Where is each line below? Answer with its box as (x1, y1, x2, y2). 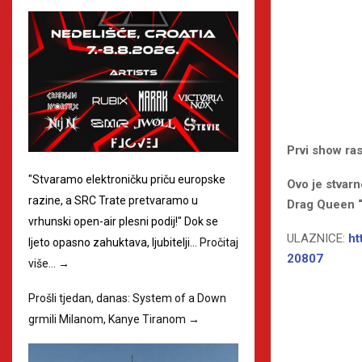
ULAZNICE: (287, 230, 348, 246)
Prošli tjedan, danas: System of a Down (28, 291, 226, 305)
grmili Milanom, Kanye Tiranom (28, 312, 188, 326)
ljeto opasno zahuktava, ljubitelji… (28, 235, 200, 249)
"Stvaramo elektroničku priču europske (28, 172, 225, 186)
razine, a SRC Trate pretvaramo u (28, 193, 198, 207)
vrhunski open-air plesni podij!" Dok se (28, 214, 218, 228)
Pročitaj (200, 235, 238, 249)
